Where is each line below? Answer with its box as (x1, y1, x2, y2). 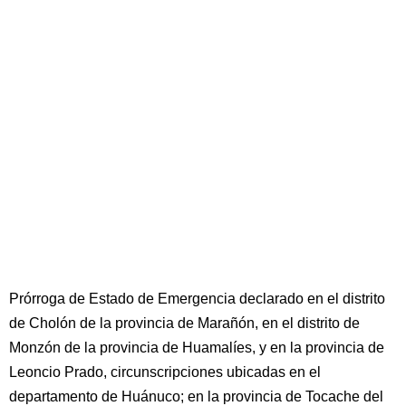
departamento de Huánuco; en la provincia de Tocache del (9, 389, 383, 404)
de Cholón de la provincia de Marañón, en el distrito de (9, 315, 360, 331)
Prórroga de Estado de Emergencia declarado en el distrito (9, 291, 385, 306)
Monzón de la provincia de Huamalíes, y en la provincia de (9, 340, 384, 355)
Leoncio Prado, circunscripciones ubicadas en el (9, 364, 321, 380)
